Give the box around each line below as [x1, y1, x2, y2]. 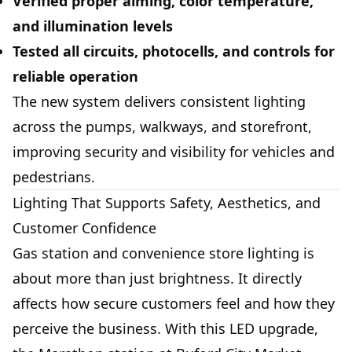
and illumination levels [13, 16, 173, 36]
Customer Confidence [13, 218, 156, 238]
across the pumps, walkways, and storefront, [13, 117, 312, 137]
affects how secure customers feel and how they [13, 294, 335, 313]
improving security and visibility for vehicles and [13, 142, 335, 162]
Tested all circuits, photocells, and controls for [13, 42, 335, 61]
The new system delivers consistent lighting [13, 92, 306, 112]
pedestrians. [13, 167, 95, 187]
